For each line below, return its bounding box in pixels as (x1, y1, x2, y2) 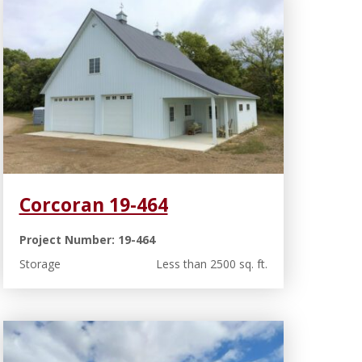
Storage (19, 256, 61, 272)
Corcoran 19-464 (19, 192, 168, 218)
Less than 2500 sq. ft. (156, 256, 267, 272)
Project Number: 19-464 (19, 232, 155, 248)
